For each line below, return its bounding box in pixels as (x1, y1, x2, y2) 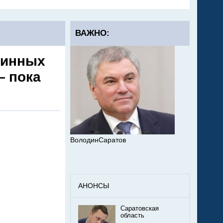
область (120, 212, 144, 220)
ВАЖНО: (75, 28, 110, 38)
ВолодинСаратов (70, 136, 126, 144)
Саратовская (120, 205, 159, 213)
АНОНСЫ (78, 182, 109, 190)
